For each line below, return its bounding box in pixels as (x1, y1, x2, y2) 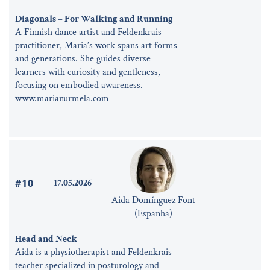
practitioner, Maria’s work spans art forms (15, 39, 177, 52)
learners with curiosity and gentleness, (15, 65, 160, 78)
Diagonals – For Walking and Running (15, 12, 173, 25)
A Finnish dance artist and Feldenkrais (15, 25, 162, 39)
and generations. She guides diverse (15, 52, 151, 65)
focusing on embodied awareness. (15, 78, 143, 92)
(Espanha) (134, 207, 172, 220)
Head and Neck (15, 232, 77, 245)
